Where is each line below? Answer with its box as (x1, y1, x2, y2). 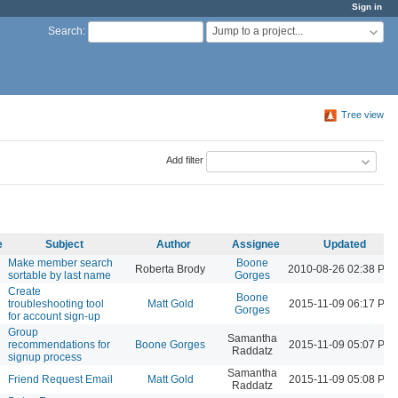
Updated (322, 237, 366, 251)
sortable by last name (8, 268, 111, 282)
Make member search (8, 256, 113, 269)
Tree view (341, 108, 384, 120)
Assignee (232, 237, 280, 251)
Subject (44, 237, 84, 251)
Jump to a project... (212, 25, 303, 38)
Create (8, 284, 41, 298)
